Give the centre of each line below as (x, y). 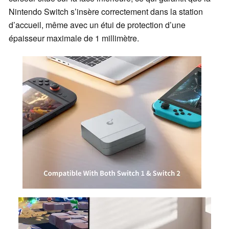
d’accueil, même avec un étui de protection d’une (97, 25)
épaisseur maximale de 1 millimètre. (74, 38)
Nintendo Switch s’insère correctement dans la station (106, 12)
